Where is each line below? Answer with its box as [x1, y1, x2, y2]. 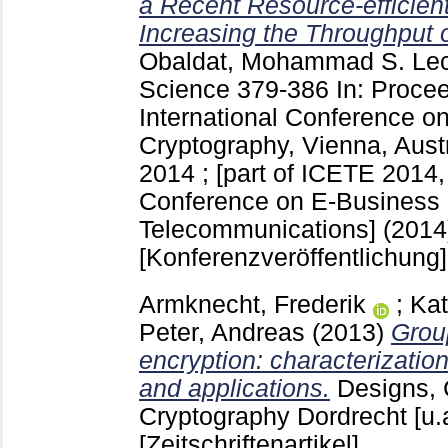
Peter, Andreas [139, 318, 305, 346]
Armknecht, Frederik [139, 290, 366, 318]
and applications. [139, 374, 330, 402]
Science [139, 75, 237, 103]
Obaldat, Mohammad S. [139, 47, 405, 75]
